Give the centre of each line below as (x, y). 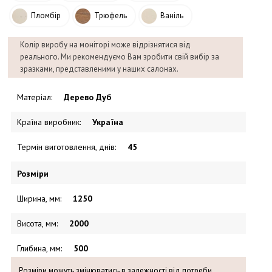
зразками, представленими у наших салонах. (99, 69)
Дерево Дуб (87, 97)
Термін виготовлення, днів (66, 147)
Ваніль (171, 15)
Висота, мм (36, 224)
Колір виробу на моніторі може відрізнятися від (105, 45)
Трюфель (110, 15)
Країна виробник (48, 122)
